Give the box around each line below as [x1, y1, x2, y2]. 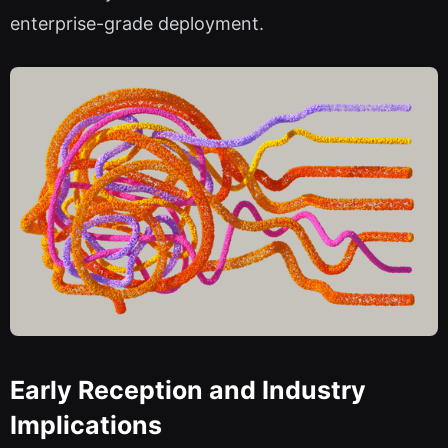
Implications [10, 410, 162, 441]
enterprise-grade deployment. [10, 13, 264, 35]
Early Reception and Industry [10, 375, 366, 406]
